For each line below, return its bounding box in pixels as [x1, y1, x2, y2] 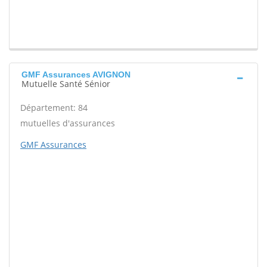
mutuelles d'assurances [20, 117, 115, 129]
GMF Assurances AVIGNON [21, 70, 131, 80]
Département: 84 [20, 102, 88, 114]
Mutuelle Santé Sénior [21, 78, 110, 90]
